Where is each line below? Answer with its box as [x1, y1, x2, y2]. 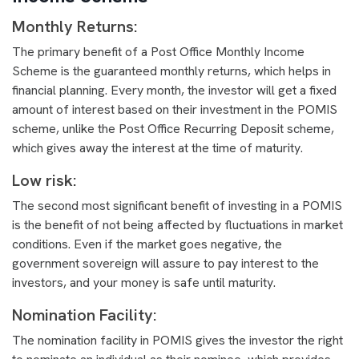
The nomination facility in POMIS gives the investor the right [12, 331, 343, 349]
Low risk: [12, 169, 80, 191]
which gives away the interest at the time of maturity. [12, 139, 306, 156]
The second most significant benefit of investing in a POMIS [12, 196, 342, 214]
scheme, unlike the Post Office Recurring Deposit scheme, [12, 119, 334, 137]
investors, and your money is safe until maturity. [12, 273, 279, 291]
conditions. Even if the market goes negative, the [12, 235, 282, 252]
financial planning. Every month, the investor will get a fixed [12, 81, 337, 99]
